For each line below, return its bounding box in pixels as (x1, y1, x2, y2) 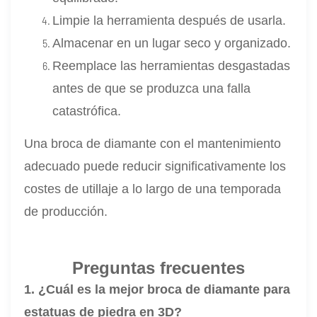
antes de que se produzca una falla (52, 81, 251, 96)
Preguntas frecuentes (72, 258, 245, 277)
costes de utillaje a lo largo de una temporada (24, 181, 282, 196)
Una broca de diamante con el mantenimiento (24, 136, 282, 151)
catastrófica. (52, 103, 122, 118)
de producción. (24, 204, 108, 219)
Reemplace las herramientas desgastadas (52, 58, 291, 73)
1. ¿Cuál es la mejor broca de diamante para (24, 282, 291, 296)
